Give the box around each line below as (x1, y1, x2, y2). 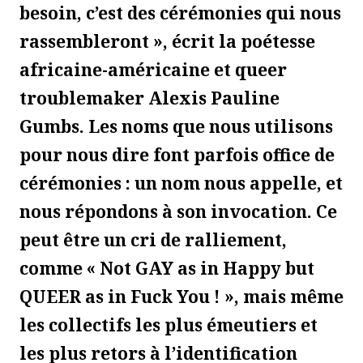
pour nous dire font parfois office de (19, 143, 335, 166)
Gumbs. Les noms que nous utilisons (19, 114, 333, 138)
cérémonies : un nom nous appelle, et (19, 171, 343, 194)
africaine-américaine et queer (19, 58, 287, 81)
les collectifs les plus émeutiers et (19, 313, 318, 336)
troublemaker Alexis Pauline (19, 86, 280, 109)
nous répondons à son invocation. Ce (19, 199, 337, 223)
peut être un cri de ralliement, (19, 228, 287, 251)
